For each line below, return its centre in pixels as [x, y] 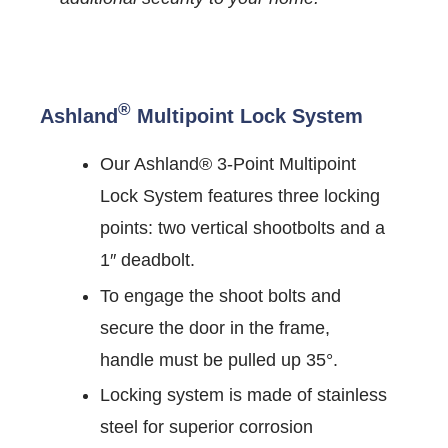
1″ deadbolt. [147, 260]
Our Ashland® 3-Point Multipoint [228, 164]
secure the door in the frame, [215, 327]
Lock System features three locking [240, 196]
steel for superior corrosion [206, 427]
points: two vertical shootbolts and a [242, 228]
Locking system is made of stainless [243, 395]
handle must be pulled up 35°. [219, 359]
